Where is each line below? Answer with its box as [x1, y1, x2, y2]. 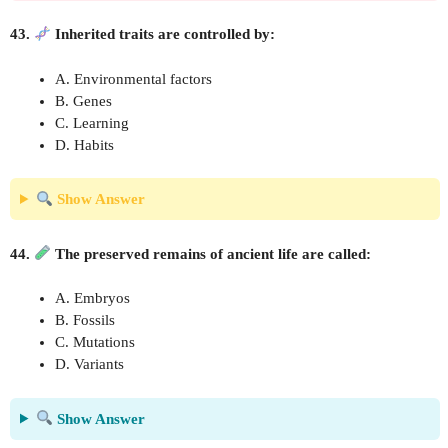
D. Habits [55, 136, 114, 153]
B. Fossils [55, 312, 115, 328]
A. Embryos [55, 290, 130, 306]
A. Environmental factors [55, 70, 212, 87]
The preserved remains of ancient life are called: [51, 245, 372, 262]
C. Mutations [55, 334, 135, 350]
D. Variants [55, 356, 124, 372]
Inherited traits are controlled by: [51, 26, 276, 42]
